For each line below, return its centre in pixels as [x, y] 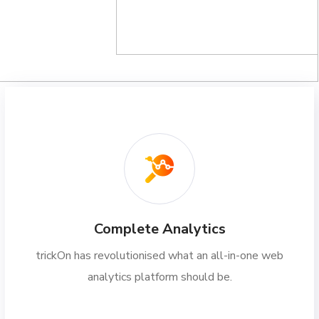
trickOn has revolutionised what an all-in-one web [159, 256]
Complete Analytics [159, 229]
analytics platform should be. [159, 277]
